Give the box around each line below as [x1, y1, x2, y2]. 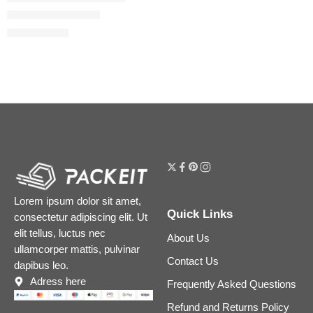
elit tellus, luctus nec [14, 227, 105, 239]
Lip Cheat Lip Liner [7, 8, 100, 20]
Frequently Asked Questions [167, 279, 296, 291]
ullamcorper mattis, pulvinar [14, 243, 140, 255]
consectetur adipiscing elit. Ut [14, 211, 147, 223]
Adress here [29, 275, 86, 287]
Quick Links [167, 208, 233, 221]
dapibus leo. [14, 259, 68, 271]
